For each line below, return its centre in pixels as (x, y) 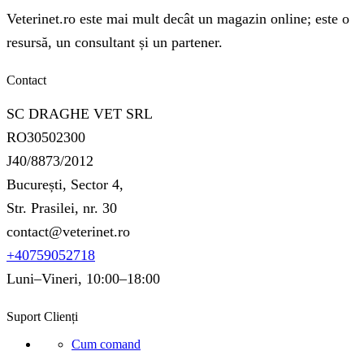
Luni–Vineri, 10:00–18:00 (83, 279)
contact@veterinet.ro (68, 232)
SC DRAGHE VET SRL (80, 114)
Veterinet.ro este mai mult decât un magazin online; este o (178, 19)
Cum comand (106, 344)
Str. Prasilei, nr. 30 (62, 208)
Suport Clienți (42, 317)
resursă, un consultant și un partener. (115, 43)
